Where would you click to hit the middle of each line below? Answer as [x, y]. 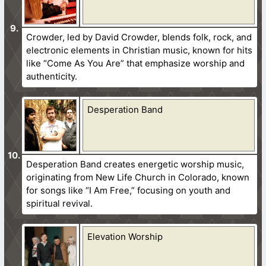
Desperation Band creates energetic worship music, [135, 164]
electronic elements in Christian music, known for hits [140, 50]
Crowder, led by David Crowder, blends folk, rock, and [139, 37]
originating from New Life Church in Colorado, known [138, 177]
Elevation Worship [125, 236]
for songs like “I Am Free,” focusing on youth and [129, 190]
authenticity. [52, 76]
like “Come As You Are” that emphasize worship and [136, 63]
